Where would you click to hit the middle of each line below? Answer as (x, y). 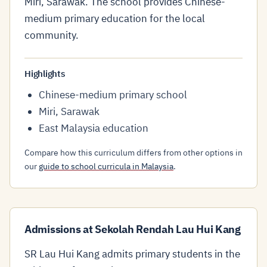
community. (52, 35)
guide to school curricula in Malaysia (106, 166)
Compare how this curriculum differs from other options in (133, 153)
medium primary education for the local (115, 18)
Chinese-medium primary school (113, 95)
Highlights (45, 74)
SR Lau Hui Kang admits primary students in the (132, 254)
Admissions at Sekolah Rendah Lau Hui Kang (133, 229)
